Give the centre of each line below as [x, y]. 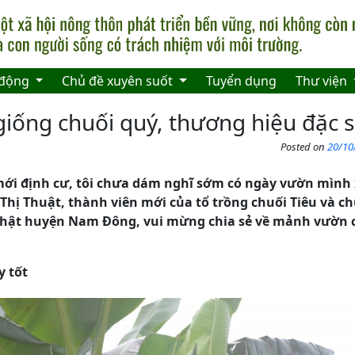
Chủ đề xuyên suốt [119, 81]
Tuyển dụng [242, 81]
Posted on [304, 147]
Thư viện [323, 81]
